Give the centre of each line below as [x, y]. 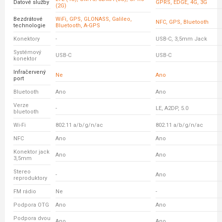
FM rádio [25, 192]
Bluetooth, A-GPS [78, 26]
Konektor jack [31, 152]
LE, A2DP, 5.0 [172, 108]
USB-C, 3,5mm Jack [181, 39]
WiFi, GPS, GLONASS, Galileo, [94, 19]
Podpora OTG [31, 205]
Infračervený [29, 72]
